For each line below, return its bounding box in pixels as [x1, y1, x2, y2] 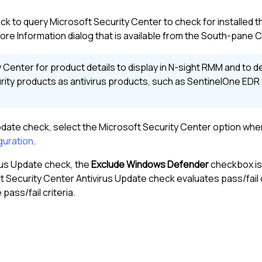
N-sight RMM [168, 61, 223, 74]
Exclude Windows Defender [91, 158, 209, 171]
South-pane [201, 29, 253, 43]
